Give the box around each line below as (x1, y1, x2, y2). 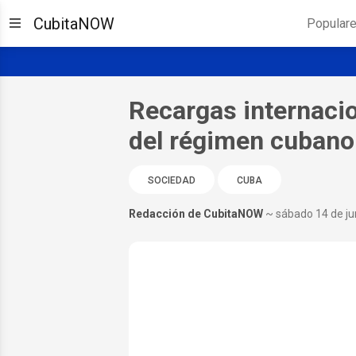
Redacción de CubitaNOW (128, 207, 263, 220)
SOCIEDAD (147, 174, 195, 186)
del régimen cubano (128, 125, 354, 156)
